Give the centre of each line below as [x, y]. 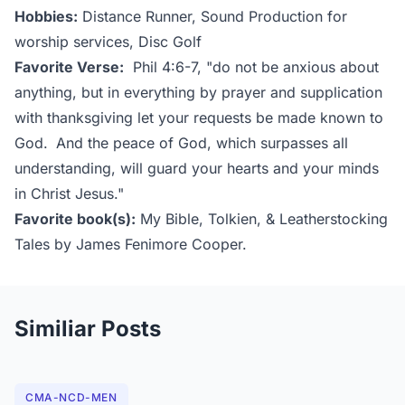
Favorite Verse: [69, 66]
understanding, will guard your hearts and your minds [197, 168]
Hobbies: [46, 16]
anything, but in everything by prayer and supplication [198, 92]
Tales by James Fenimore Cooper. [131, 244]
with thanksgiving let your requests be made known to [199, 117]
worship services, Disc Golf [108, 41]
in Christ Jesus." [69, 193]
